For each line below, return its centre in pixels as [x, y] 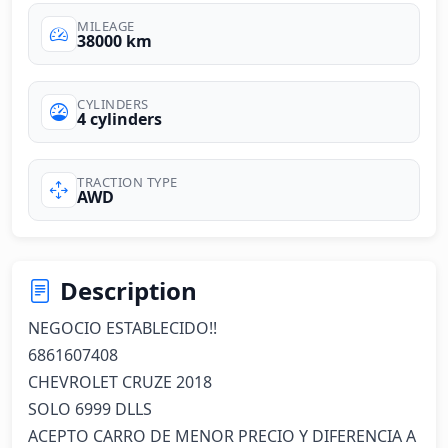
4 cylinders [119, 118]
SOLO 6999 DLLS [90, 409]
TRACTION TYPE [127, 181]
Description [128, 290]
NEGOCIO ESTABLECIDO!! [122, 328]
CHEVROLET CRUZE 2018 [120, 382]
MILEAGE [106, 25]
